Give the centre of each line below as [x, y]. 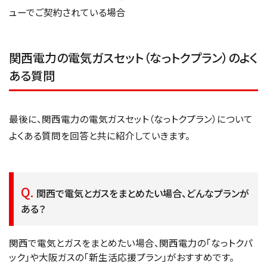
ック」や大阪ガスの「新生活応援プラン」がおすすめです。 [122, 257]
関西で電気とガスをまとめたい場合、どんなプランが [142, 193]
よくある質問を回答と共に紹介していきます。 [100, 136]
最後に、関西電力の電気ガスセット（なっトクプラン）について [131, 119]
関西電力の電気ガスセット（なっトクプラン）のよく [133, 58]
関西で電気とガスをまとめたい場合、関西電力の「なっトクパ [131, 243]
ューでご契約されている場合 [67, 12]
